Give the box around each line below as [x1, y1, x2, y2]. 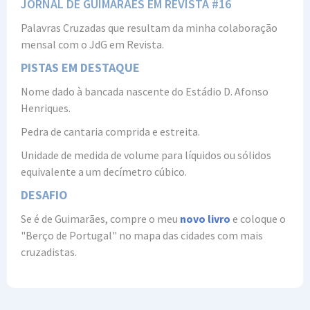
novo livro [180, 212, 230, 226]
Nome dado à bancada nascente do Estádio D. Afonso [21, 84, 268, 99]
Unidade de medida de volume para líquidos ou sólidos [21, 148, 271, 163]
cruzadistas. [21, 245, 77, 259]
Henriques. [21, 101, 71, 116]
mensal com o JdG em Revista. [21, 37, 164, 52]
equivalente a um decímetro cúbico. [21, 165, 187, 179]
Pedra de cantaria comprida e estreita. [21, 125, 200, 139]
